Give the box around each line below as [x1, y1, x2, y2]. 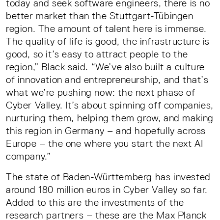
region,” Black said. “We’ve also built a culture [6, 61, 205, 73]
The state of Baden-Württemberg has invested [6, 171, 211, 183]
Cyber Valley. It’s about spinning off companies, [6, 100, 214, 111]
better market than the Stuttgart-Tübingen [6, 10, 193, 22]
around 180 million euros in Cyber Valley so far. [6, 184, 208, 195]
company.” [6, 151, 51, 162]
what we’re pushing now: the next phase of [6, 87, 195, 98]
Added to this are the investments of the [6, 197, 185, 208]
